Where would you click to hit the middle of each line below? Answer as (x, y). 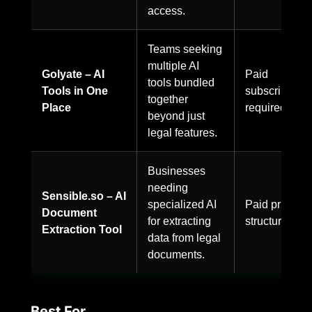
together (168, 99)
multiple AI (173, 65)
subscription (275, 90)
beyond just (176, 115)
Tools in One (75, 90)
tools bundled (181, 82)
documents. (176, 254)
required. (267, 107)
